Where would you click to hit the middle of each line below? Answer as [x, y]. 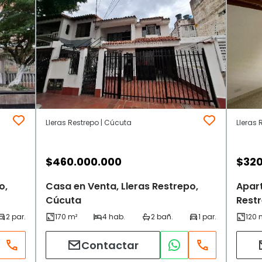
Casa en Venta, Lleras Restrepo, [122, 187]
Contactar [110, 245]
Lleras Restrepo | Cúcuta [89, 123]
